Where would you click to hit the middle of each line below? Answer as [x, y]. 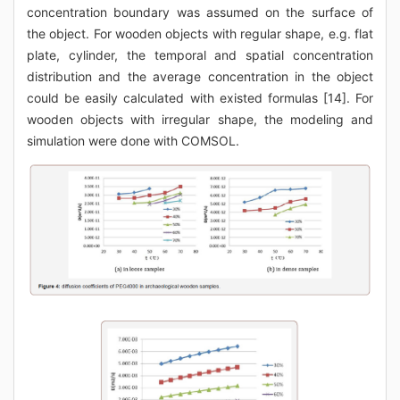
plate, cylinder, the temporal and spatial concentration [200, 55]
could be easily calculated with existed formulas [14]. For [200, 98]
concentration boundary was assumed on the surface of [200, 12]
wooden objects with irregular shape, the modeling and [200, 120]
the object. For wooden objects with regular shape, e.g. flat [200, 34]
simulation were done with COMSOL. [133, 141]
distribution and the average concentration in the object [200, 77]
